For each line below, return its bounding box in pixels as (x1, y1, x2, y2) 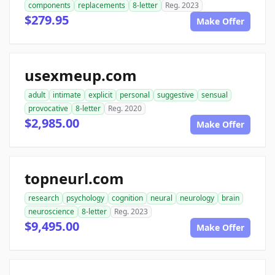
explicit (88, 89, 112, 100)
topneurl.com (25, 168, 124, 188)
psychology (66, 192, 104, 203)
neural (150, 192, 172, 203)
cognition (112, 192, 143, 203)
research (28, 192, 59, 203)
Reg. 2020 (108, 103, 142, 114)
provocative (28, 103, 68, 114)
